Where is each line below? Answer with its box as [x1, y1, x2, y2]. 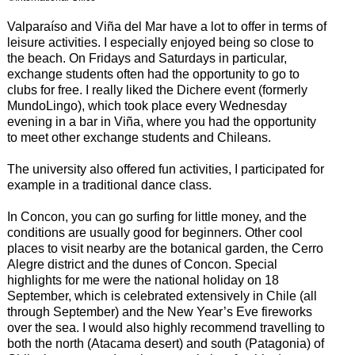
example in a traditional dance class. [6, 177, 212, 192]
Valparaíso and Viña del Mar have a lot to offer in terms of [6, 19, 326, 33]
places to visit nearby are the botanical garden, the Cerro [6, 241, 323, 255]
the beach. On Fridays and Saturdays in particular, [6, 51, 287, 65]
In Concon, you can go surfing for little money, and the [6, 209, 307, 223]
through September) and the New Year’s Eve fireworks [6, 304, 312, 319]
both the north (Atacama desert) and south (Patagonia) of [6, 336, 324, 350]
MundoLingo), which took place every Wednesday [6, 98, 287, 113]
